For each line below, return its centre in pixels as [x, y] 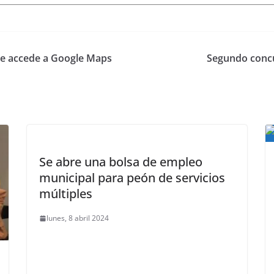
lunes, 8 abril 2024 [78, 218]
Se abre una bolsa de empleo [121, 162]
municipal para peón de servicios [132, 178]
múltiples [66, 194]
